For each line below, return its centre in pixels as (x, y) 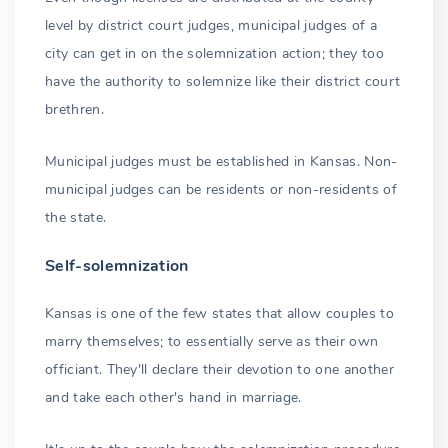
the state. (76, 218)
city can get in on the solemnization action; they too (214, 54)
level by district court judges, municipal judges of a (211, 26)
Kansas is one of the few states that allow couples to (219, 314)
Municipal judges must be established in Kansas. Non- (221, 162)
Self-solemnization (117, 266)
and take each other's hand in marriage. (173, 398)
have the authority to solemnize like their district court (223, 82)
